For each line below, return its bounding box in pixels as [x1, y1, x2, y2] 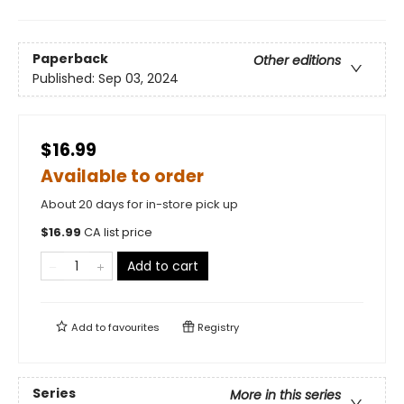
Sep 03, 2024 [98, 69, 179, 88]
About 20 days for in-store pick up [41, 196, 238, 213]
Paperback [32, 50, 108, 69]
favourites [108, 320, 160, 335]
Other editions [253, 51, 341, 70]
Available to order [41, 164, 204, 188]
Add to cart [127, 257, 198, 275]
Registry [195, 320, 239, 335]
